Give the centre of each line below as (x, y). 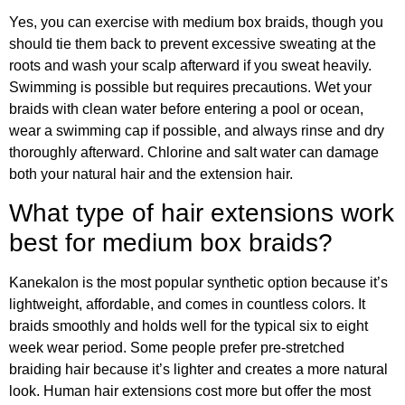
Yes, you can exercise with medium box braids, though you (196, 22)
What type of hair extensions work (202, 213)
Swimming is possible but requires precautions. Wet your (190, 87)
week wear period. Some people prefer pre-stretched (177, 348)
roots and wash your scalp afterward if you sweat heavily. (190, 65)
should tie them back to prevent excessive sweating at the (193, 43)
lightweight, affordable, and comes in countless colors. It (187, 305)
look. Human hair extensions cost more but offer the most (190, 391)
